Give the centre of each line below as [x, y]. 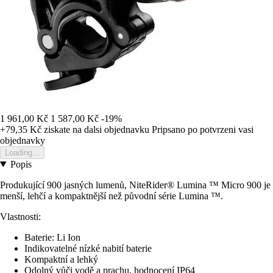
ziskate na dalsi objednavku [95, 129]
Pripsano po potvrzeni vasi [203, 129]
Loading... [22, 152]
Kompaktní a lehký [61, 259]
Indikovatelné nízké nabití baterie [88, 248]
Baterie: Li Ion [52, 237]
